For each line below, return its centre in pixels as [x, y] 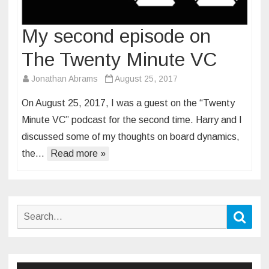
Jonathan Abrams [65, 79]
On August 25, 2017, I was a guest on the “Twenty [128, 103]
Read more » [78, 154]
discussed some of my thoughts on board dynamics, [131, 137]
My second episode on [116, 36]
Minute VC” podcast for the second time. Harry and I [132, 120]
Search [29, 211]
